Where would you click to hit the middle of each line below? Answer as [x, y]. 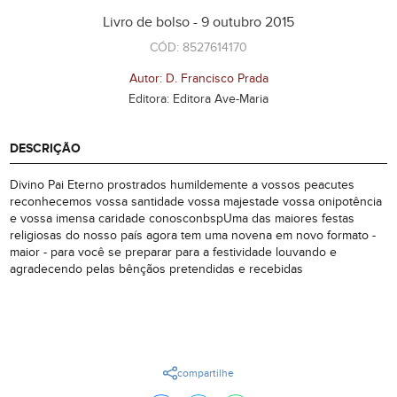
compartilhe [206, 374]
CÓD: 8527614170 [198, 48]
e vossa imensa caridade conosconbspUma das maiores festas [183, 219]
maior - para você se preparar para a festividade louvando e [174, 253]
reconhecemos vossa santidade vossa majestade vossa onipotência [196, 202]
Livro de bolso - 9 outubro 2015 [198, 23]
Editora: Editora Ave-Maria [198, 99]
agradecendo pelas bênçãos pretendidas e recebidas [157, 269]
